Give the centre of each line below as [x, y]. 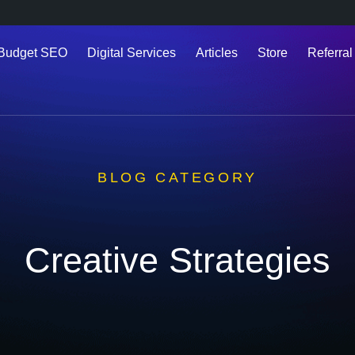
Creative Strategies [177, 260]
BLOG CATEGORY [177, 177]
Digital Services [131, 53]
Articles [216, 53]
